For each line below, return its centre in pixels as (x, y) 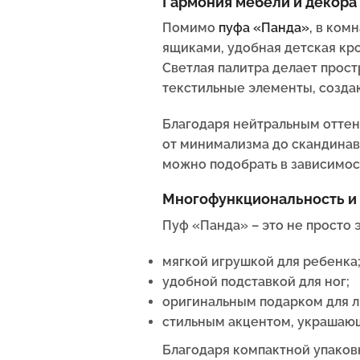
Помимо (190, 28)
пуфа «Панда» (264, 28)
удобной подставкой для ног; (256, 282)
